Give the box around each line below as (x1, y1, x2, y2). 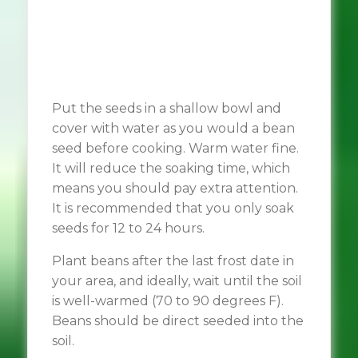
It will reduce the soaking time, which (51, 161, 290, 176)
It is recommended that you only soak (51, 201, 294, 216)
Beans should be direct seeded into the (51, 313, 304, 328)
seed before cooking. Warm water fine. (51, 141, 299, 156)
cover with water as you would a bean (51, 121, 295, 136)
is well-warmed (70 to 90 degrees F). (51, 293, 284, 308)
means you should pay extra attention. (51, 181, 301, 196)
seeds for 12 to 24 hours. (51, 221, 205, 236)
